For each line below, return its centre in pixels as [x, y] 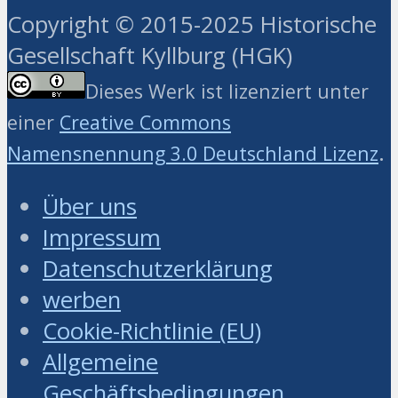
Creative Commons [145, 122]
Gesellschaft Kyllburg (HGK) [150, 55]
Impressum [102, 237]
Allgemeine [100, 362]
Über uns [90, 206]
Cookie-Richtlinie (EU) [152, 330]
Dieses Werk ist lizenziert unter [227, 91]
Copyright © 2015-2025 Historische [192, 24]
